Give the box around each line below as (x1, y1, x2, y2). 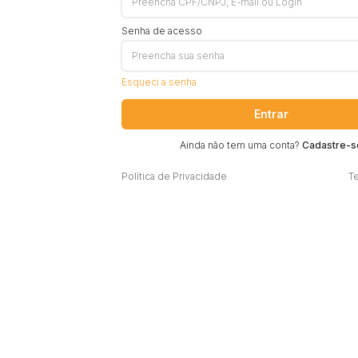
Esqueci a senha (121, 75, 197, 88)
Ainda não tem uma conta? (179, 138, 302, 151)
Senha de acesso (121, 24, 202, 37)
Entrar (253, 107, 288, 121)
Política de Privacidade (121, 169, 227, 182)
